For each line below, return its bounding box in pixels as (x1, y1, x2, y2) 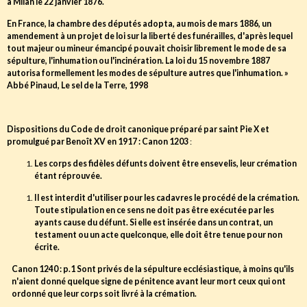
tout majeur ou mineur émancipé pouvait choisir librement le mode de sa (7, 43, 286, 53)
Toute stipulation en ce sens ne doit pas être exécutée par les (34, 205, 274, 215)
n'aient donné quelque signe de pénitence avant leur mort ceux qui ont (11, 276, 286, 286)
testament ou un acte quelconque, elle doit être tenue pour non (34, 230, 282, 240)
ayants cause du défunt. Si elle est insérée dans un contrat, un (34, 217, 273, 228)
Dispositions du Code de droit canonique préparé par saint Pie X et (7, 124, 269, 134)
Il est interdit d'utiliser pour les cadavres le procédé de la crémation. (34, 193, 299, 203)
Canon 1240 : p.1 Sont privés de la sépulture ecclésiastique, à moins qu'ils (11, 264, 294, 274)
